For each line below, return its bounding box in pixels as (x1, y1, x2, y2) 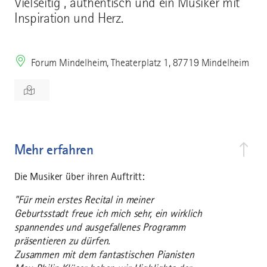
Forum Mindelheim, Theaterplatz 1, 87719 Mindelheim (31, 57, 249, 69)
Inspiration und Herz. (14, 10, 123, 27)
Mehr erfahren (14, 141, 94, 159)
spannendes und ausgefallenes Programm (14, 221, 186, 234)
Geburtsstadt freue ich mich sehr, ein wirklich (14, 207, 202, 220)
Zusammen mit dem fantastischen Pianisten (14, 249, 194, 261)
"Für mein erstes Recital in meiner (14, 194, 154, 206)
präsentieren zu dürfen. (14, 235, 111, 247)
